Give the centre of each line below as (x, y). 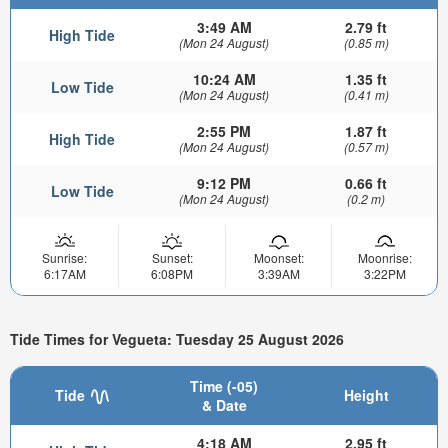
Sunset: (172, 258)
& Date (224, 404)
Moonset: (278, 258)
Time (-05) (224, 385)
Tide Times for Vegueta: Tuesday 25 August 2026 (177, 338)
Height (366, 394)
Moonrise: (384, 258)
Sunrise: (64, 258)
